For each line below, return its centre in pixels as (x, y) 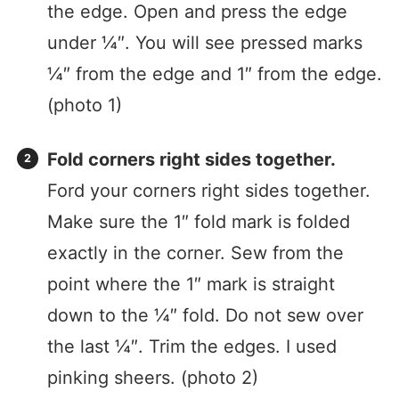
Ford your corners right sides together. (208, 191)
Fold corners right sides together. (191, 160)
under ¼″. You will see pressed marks (204, 43)
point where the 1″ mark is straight (191, 285)
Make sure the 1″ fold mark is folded (198, 222)
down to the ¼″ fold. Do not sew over (205, 316)
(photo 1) (84, 106)
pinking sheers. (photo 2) (152, 378)
